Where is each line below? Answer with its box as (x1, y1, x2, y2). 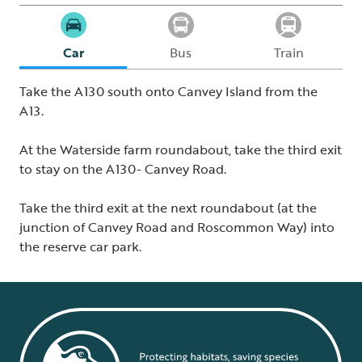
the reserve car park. (19, 237, 141, 256)
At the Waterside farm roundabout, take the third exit (19, 140, 342, 159)
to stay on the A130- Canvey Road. (19, 159, 226, 179)
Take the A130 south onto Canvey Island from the (19, 82, 318, 101)
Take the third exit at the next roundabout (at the (19, 198, 317, 217)
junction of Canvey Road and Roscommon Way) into (19, 217, 335, 237)
